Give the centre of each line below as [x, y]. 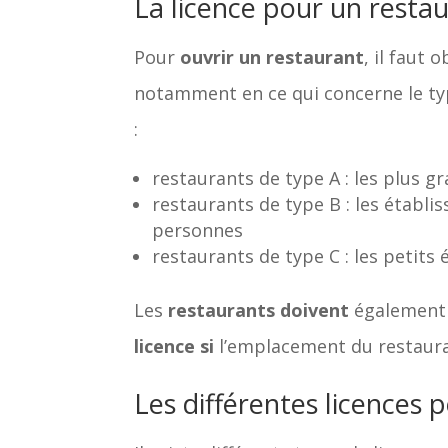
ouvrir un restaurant [272, 56]
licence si [174, 345]
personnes [198, 229]
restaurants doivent [259, 309]
